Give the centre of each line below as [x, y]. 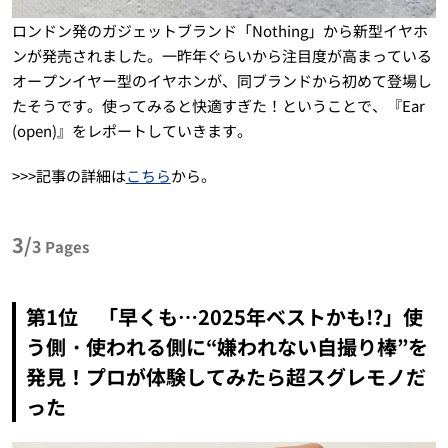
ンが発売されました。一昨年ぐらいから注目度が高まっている [221, 56]
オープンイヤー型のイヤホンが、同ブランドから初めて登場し [221, 81]
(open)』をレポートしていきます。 [131, 131]
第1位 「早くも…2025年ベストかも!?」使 [224, 317]
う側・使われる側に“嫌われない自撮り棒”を [226, 347]
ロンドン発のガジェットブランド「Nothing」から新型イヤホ [219, 31]
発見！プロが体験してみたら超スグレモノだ [225, 377]
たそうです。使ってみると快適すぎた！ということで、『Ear [218, 106]
